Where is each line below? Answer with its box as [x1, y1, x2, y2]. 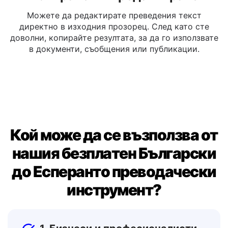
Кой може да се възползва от [10, 151, 218, 169]
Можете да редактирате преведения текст [26, 36, 202, 46]
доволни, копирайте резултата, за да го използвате [10, 58, 218, 68]
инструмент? [67, 206, 161, 224]
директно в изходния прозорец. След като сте [19, 47, 209, 57]
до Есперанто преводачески [12, 188, 216, 206]
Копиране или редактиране [30, 14, 198, 28]
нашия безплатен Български [12, 169, 216, 188]
